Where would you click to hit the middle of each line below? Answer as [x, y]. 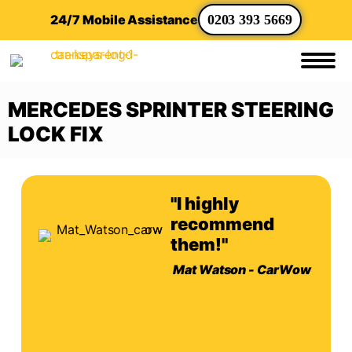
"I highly [204, 203]
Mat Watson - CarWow [242, 269]
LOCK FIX [56, 134]
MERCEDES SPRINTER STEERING [171, 110]
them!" [199, 244]
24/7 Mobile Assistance [124, 19]
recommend [222, 224]
